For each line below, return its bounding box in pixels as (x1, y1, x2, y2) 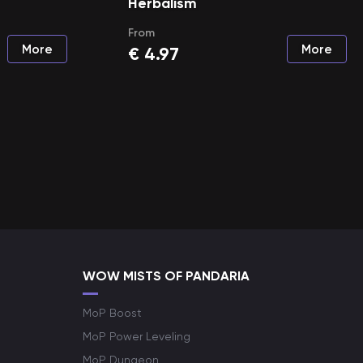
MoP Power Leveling (83, 330, 190, 343)
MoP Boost (83, 306, 142, 319)
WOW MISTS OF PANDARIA (83, 268, 250, 284)
